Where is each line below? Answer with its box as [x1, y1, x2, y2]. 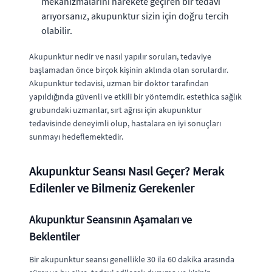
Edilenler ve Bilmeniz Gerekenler [29, 180, 194, 195]
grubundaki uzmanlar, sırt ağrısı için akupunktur [29, 104, 202, 115]
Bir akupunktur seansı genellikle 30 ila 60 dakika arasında [29, 253, 234, 265]
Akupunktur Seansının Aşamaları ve [29, 212, 192, 226]
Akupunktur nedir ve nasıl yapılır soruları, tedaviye [29, 50, 211, 62]
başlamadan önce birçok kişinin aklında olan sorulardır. [29, 64, 228, 75]
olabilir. [41, 24, 72, 36]
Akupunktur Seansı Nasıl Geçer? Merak [29, 163, 224, 178]
